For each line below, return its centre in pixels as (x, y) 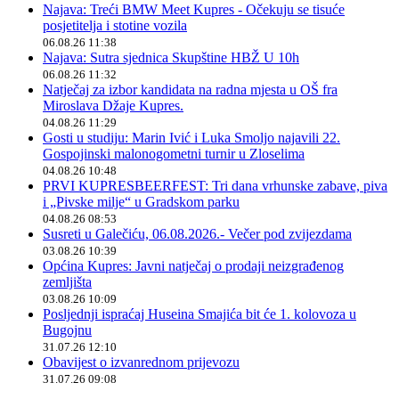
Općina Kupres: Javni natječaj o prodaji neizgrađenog (193, 265)
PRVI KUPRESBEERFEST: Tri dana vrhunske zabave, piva (215, 185)
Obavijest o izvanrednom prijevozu (141, 362)
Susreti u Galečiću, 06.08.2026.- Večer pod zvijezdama (197, 233)
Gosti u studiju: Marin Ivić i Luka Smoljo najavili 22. (191, 137)
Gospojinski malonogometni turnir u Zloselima (174, 153)
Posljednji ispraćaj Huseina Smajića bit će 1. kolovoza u (199, 313)
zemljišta (67, 281)
